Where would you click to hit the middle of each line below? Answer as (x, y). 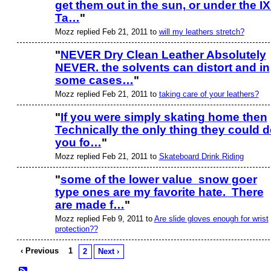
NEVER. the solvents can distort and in (162, 68)
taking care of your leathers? (209, 94)
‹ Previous (40, 251)
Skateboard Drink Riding (201, 156)
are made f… (90, 205)
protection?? (76, 229)
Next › (109, 252)
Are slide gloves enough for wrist (211, 218)
